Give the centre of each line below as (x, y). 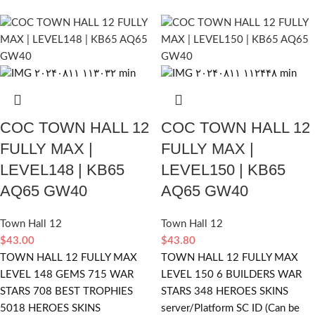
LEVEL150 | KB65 (223, 169)
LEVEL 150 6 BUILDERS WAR (231, 274)
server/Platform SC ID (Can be (230, 308)
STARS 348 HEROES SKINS (225, 291)
